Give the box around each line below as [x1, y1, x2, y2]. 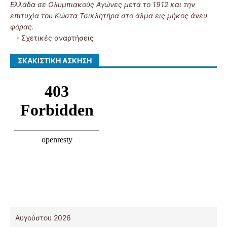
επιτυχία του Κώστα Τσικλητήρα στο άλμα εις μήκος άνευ [10, 11, 207, 20]
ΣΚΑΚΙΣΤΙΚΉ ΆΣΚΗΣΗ [18, 56, 92, 65]
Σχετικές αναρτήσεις [21, 33, 94, 42]
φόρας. [10, 22, 34, 31]
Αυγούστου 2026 [15, 213, 71, 222]
